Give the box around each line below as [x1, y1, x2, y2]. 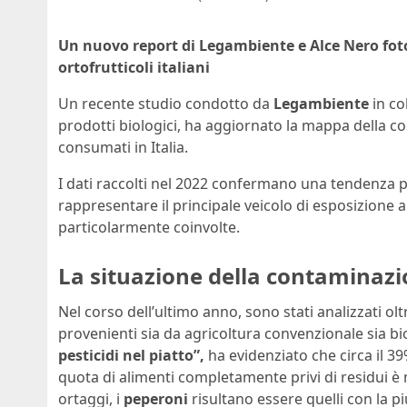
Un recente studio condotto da [58, 93, 273, 114]
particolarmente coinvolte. [58, 216, 240, 237]
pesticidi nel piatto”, [58, 345, 204, 366]
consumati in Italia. [58, 136, 188, 157]
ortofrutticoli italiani [58, 56, 210, 77]
